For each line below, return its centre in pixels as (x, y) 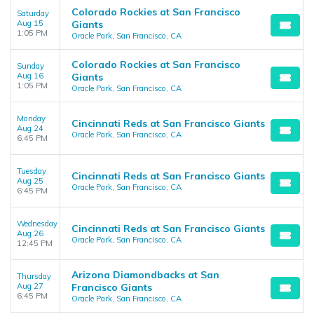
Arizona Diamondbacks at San (145, 275)
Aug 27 (30, 286)
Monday (31, 118)
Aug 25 (30, 181)
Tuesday (32, 171)
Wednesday (37, 224)
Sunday (30, 66)
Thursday (34, 276)
